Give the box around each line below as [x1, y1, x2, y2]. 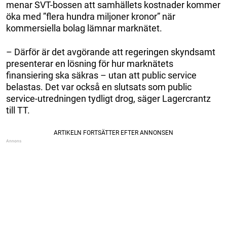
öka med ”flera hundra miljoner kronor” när [6, 11, 175, 22]
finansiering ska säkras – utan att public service [6, 69, 197, 81]
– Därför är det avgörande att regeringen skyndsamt [6, 46, 215, 57]
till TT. [6, 104, 30, 116]
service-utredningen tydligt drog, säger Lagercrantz [6, 93, 211, 104]
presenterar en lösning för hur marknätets [6, 58, 173, 69]
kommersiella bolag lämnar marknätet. [6, 22, 162, 33]
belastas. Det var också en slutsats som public [6, 81, 192, 92]
